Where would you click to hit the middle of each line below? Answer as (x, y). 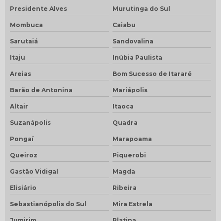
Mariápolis (130, 90)
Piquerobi (129, 155)
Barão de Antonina (41, 90)
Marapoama (132, 139)
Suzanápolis (30, 122)
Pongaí (22, 139)
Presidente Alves (38, 8)
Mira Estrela (132, 204)
